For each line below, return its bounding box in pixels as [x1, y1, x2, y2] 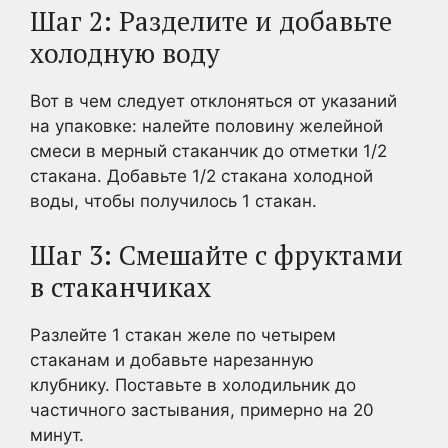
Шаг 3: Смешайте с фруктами [30, 237, 403, 273]
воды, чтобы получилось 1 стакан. [30, 190, 317, 211]
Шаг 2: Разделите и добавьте [30, 2, 392, 39]
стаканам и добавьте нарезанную [30, 350, 314, 370]
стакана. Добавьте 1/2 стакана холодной [30, 165, 373, 186]
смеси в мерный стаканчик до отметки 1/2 [30, 140, 387, 161]
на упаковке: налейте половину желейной [30, 115, 383, 136]
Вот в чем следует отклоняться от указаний [30, 90, 397, 111]
